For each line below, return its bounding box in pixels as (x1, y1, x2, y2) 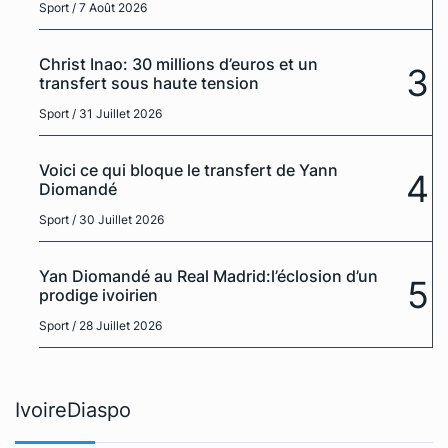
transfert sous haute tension (39, 73, 259, 94)
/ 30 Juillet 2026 (72, 212, 164, 228)
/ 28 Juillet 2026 (72, 318, 162, 334)
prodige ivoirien (39, 285, 158, 306)
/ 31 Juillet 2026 (72, 106, 162, 122)
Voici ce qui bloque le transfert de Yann (39, 160, 338, 181)
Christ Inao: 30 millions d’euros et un (39, 54, 318, 75)
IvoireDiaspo (15, 398, 131, 423)
